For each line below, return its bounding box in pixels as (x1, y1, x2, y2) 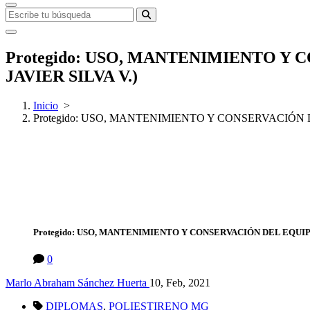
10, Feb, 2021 (149, 277, 210, 289)
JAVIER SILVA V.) (6, 66, 138, 85)
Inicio (33, 99, 58, 111)
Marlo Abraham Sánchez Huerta (6, 277, 147, 289)
